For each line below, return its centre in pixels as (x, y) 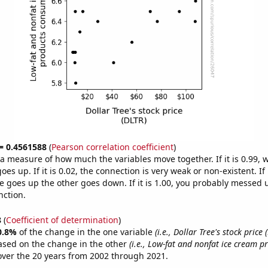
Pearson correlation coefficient (112, 147)
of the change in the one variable (87, 232)
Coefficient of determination (62, 220)
